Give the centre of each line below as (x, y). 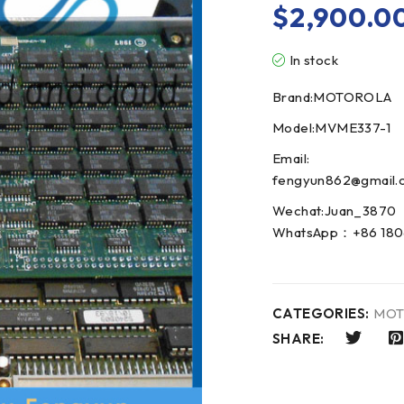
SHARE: (298, 339)
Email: (291, 158)
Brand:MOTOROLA (332, 97)
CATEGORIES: (321, 313)
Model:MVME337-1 (331, 128)
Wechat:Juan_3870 (335, 211)
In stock (314, 60)
